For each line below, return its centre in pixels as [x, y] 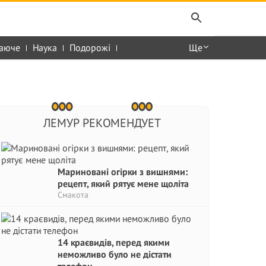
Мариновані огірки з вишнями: [123, 172]
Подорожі [90, 47]
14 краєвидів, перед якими [114, 242]
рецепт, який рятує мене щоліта [123, 183]
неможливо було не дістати [115, 254]
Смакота [73, 195]
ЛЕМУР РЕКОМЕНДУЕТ [102, 123]
